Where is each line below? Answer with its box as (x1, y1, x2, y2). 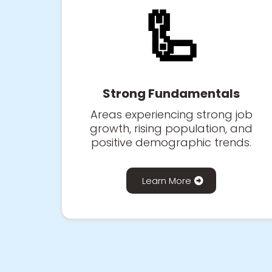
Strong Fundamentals (103, 84, 240, 102)
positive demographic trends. (91, 134, 251, 150)
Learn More (142, 174, 191, 187)
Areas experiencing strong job (90, 106, 253, 122)
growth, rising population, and (90, 120, 253, 136)
